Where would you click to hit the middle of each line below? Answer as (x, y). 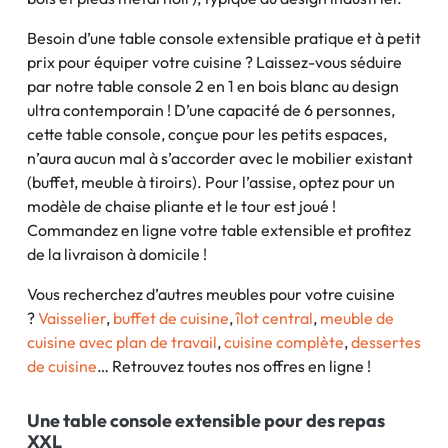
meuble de (357, 318)
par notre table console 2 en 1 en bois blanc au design (213, 86)
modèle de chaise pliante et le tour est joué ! (181, 206)
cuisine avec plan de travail (122, 342)
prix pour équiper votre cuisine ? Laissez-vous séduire (214, 62)
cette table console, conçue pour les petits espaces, (207, 134)
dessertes (386, 342)
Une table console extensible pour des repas (206, 420)
